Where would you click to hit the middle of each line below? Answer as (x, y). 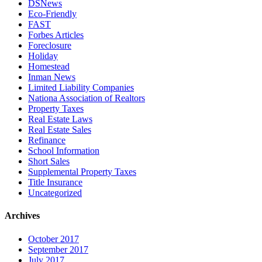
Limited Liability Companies (81, 87)
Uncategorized (55, 193)
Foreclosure (50, 45)
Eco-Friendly (52, 14)
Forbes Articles (56, 35)
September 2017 (58, 249)
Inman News (52, 77)
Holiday (43, 56)
